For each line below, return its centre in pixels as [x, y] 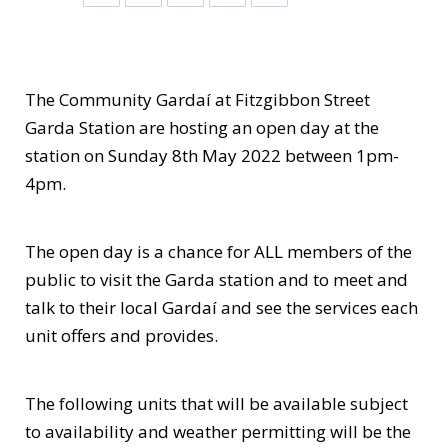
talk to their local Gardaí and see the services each [221, 307]
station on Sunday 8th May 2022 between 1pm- [212, 155]
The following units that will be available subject [216, 403]
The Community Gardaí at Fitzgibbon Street [197, 99]
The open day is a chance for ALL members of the [218, 251]
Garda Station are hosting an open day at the [202, 127]
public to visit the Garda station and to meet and [216, 279]
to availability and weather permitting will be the [218, 431]
